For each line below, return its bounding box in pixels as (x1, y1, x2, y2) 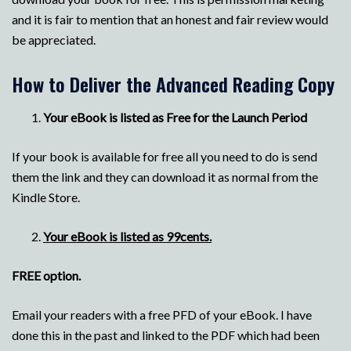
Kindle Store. (12, 189, 80, 204)
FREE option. (12, 267, 81, 283)
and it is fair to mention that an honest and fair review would (12, 11, 328, 27)
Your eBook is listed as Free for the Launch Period (43, 109, 307, 125)
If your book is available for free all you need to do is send (12, 148, 317, 164)
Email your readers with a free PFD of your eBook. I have (12, 306, 312, 322)
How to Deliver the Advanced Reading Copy (12, 69, 335, 98)
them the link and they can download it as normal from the (12, 168, 318, 184)
